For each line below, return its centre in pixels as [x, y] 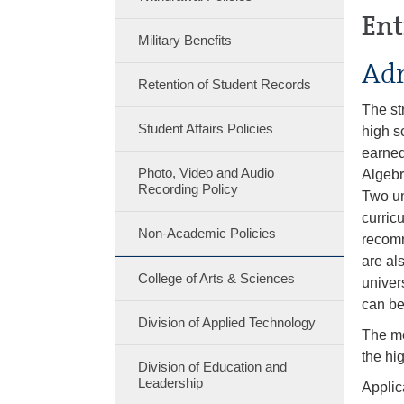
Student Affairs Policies [205, 129]
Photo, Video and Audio [206, 173]
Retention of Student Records [224, 84]
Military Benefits [184, 40]
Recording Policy [188, 189]
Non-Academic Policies [207, 233]
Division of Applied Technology [226, 322]
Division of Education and [212, 367]
